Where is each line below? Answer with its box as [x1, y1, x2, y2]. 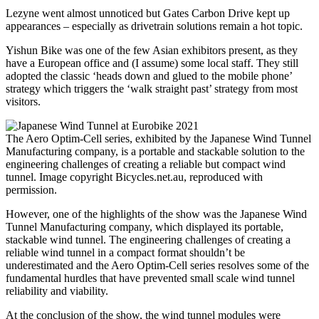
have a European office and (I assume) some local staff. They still [6, 57, 298, 70]
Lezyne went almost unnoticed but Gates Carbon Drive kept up [6, 7, 290, 20]
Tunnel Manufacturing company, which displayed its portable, [6, 221, 283, 234]
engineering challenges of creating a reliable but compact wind [6, 158, 286, 171]
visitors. [6, 95, 43, 108]
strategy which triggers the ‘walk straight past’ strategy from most [6, 83, 298, 95]
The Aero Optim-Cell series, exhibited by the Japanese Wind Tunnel [6, 132, 311, 145]
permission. [6, 184, 57, 197]
